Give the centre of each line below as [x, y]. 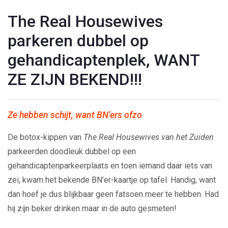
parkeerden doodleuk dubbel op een [72, 151]
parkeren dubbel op [78, 40]
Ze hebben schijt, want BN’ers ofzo [75, 115]
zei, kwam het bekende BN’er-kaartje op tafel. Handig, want [112, 180]
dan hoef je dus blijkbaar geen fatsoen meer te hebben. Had [113, 194]
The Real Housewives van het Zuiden [149, 137]
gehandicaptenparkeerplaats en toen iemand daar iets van [110, 165]
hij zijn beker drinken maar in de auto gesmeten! [92, 208]
